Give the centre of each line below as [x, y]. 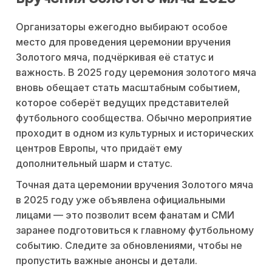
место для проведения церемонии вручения [123, 42]
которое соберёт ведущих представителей [122, 103]
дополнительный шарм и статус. [94, 164]
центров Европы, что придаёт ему [99, 148]
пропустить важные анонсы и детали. [107, 261]
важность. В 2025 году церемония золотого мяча [136, 73]
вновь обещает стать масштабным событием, [128, 88]
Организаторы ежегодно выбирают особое [122, 27]
